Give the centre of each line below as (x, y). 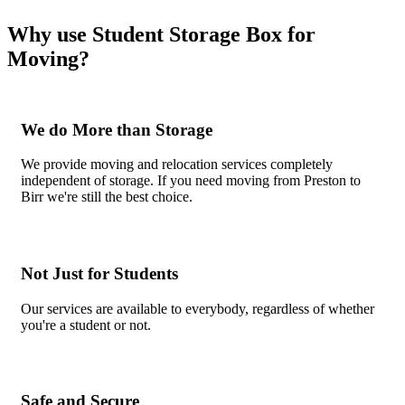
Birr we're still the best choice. (107, 197)
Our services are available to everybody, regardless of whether (198, 308)
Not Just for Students (99, 273)
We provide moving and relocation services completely (177, 165)
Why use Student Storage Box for (161, 34)
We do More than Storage (117, 129)
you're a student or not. (86, 325)
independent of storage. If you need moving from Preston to (191, 181)
